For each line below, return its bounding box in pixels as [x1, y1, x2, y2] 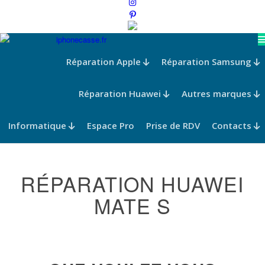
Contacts [212, 119, 254, 131]
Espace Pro [87, 119, 134, 131]
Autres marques [182, 88, 254, 99]
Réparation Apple [66, 56, 143, 67]
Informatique [8, 119, 69, 131]
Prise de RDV [146, 119, 200, 131]
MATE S [93, 191, 171, 220]
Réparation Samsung [161, 56, 254, 67]
